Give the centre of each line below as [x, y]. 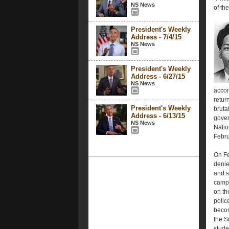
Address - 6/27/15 [158, 76]
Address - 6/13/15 [158, 116]
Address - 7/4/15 [156, 37]
